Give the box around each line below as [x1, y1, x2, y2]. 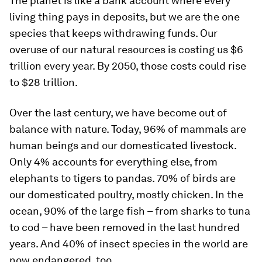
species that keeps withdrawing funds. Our [9, 27, 218, 39]
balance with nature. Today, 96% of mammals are [9, 123, 246, 135]
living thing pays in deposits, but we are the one [9, 11, 240, 23]
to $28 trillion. [9, 76, 78, 88]
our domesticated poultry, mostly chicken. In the [9, 188, 243, 201]
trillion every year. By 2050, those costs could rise [9, 60, 246, 72]
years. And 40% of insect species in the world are [9, 237, 248, 250]
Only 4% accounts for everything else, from [9, 156, 218, 168]
